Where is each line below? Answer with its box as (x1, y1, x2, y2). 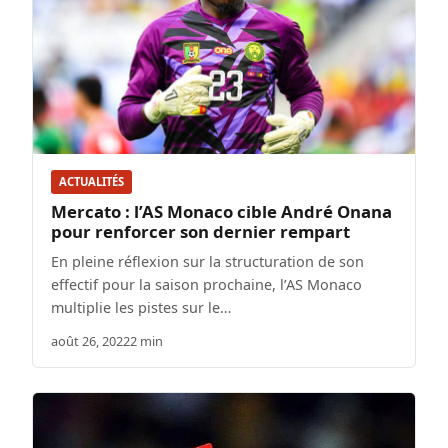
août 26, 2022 (51, 331, 130, 350)
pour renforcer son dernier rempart (51, 219, 350, 243)
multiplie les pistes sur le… (51, 297, 231, 317)
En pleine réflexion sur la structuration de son (51, 251, 364, 271)
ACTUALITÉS (59, 174, 124, 190)
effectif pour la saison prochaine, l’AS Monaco (51, 274, 362, 294)
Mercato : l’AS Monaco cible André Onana (51, 199, 392, 223)
